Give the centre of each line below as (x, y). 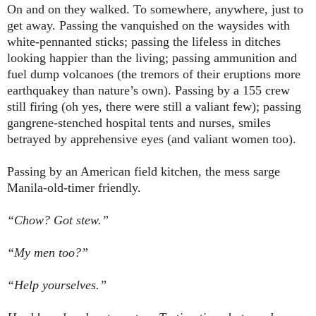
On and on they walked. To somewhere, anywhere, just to (155, 10)
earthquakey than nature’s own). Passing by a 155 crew (148, 91)
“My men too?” (48, 253)
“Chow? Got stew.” (58, 220)
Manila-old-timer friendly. (74, 188)
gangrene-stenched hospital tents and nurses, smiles (139, 123)
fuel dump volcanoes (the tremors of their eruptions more (154, 74)
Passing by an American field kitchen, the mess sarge (144, 172)
